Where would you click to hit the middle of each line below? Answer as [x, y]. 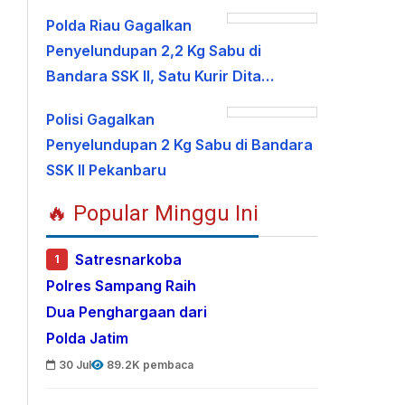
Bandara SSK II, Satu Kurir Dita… [160, 76]
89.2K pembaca [151, 365]
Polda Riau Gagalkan [119, 25]
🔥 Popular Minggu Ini [153, 213]
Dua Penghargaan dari [127, 312]
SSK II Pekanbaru [107, 170]
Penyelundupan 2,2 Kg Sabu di [154, 51]
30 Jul [75, 365]
